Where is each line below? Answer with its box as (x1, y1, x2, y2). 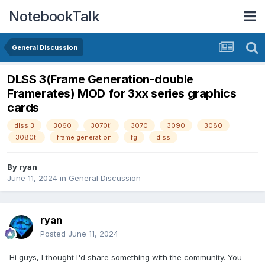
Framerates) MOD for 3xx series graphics (7, 86, 237, 101)
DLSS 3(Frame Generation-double (7, 72, 194, 87)
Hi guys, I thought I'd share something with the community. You (9, 253, 242, 263)
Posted (40, 229, 68, 239)
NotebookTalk (9, 7, 99, 25)
